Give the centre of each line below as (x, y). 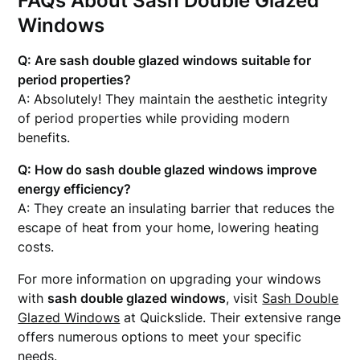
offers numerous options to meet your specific (160, 337)
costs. (36, 247)
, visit (244, 298)
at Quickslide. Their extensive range (231, 317)
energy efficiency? (75, 189)
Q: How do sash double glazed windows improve (168, 170)
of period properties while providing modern (154, 118)
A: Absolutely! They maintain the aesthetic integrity (173, 99)
